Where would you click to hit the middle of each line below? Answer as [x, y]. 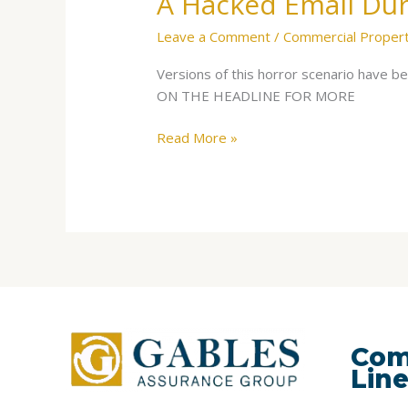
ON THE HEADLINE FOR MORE [256, 95]
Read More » [198, 138]
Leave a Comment [214, 36]
